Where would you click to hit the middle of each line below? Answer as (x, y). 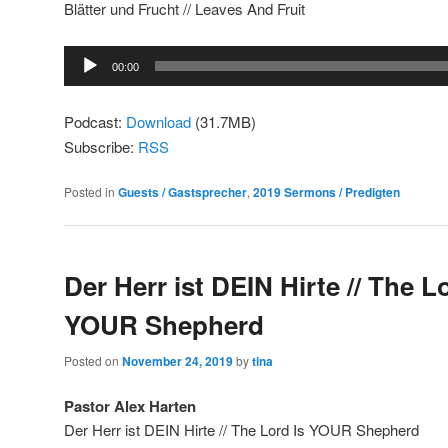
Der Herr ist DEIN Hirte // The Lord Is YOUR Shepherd (241, 429)
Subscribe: (101, 146)
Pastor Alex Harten (130, 405)
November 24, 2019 (177, 360)
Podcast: (95, 121)
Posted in (89, 191)
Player (84, 80)
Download (158, 121)
